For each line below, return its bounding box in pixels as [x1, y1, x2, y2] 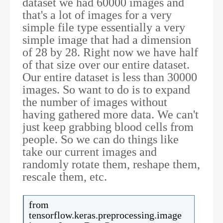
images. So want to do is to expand [22, 83, 190, 96]
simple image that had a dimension [22, 33, 191, 46]
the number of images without [22, 95, 167, 109]
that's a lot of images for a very [22, 8, 172, 21]
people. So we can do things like [22, 132, 179, 146]
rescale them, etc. [22, 170, 107, 183]
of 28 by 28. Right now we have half [22, 45, 198, 59]
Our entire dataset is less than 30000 [22, 70, 197, 84]
